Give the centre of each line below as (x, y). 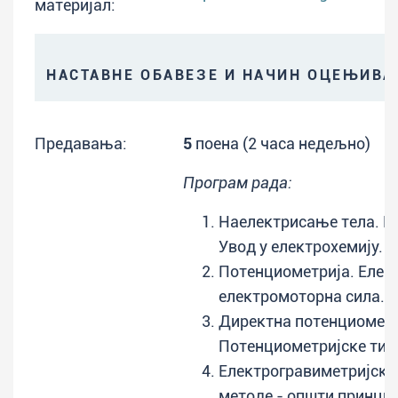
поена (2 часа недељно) (281, 143)
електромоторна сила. (302, 296)
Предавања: (81, 143)
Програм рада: (238, 183)
